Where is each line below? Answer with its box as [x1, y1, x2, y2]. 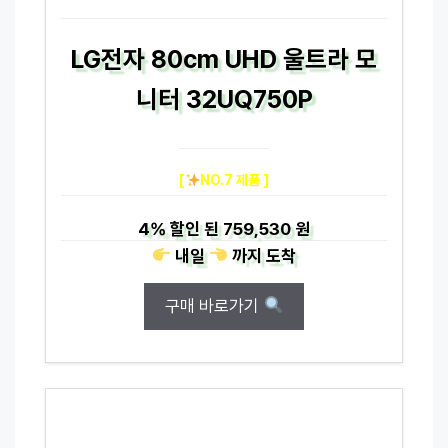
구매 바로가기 [165, 295, 264, 316]
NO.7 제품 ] [200, 171, 270, 188]
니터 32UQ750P [135, 83, 313, 114]
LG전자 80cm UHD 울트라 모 [71, 43, 377, 74]
